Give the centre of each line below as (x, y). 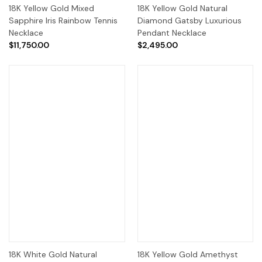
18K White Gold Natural (53, 255)
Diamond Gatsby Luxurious (189, 21)
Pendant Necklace (172, 33)
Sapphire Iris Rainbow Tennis (63, 21)
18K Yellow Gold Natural (182, 8)
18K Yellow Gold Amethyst (187, 255)
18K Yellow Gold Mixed (51, 8)
